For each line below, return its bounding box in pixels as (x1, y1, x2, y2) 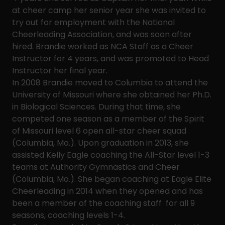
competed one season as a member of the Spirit (12, 113, 204, 125)
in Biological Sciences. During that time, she (12, 101, 181, 113)
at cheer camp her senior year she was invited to (12, 5, 206, 16)
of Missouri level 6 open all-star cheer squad (12, 125, 186, 137)
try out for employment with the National (12, 17, 175, 28)
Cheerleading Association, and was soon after (12, 29, 192, 40)
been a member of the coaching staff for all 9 (12, 197, 195, 209)
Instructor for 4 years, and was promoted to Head (12, 53, 209, 64)
